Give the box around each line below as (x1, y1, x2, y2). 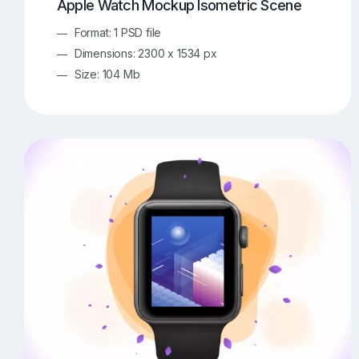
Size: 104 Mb (74, 67, 140, 82)
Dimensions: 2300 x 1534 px (74, 46, 217, 61)
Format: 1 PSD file (74, 26, 162, 40)
